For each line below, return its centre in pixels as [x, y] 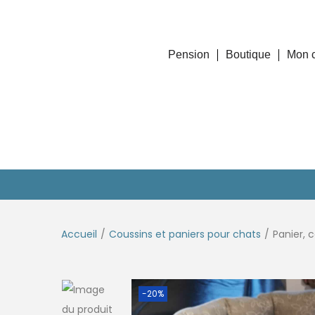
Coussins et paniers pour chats [185, 234]
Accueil [79, 234]
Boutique [249, 55]
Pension [189, 55]
